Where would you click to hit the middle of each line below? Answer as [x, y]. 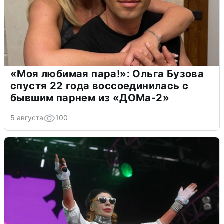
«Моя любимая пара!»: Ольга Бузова [107, 74]
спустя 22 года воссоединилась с [100, 86]
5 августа [27, 117]
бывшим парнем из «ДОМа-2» [90, 98]
